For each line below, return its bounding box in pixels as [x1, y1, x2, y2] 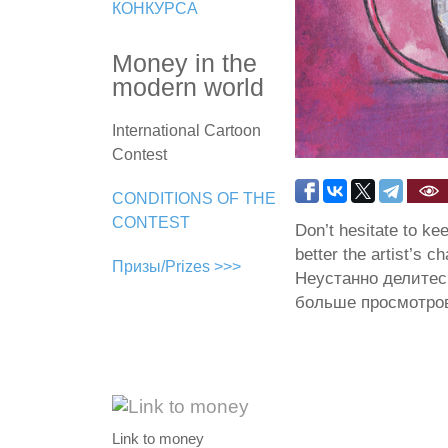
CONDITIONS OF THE [112, 189, 276, 207]
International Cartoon [112, 121, 261, 139]
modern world [112, 72, 264, 101]
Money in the [112, 48, 257, 77]
